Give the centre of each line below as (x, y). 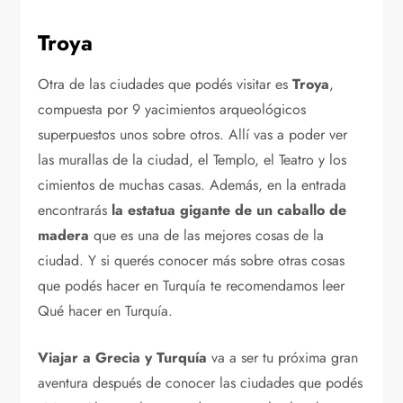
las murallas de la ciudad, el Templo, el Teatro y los (193, 159)
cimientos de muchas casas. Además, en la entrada (193, 184)
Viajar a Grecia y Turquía (123, 357)
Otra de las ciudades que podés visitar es (166, 84)
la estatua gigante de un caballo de (229, 210)
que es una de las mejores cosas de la (207, 235)
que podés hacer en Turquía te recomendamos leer (192, 285)
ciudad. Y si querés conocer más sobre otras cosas (192, 260)
